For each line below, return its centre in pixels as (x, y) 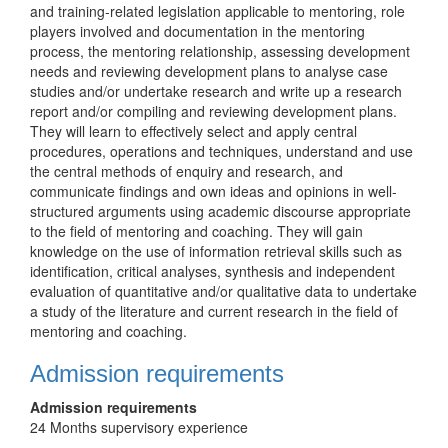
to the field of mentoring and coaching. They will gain (196, 231)
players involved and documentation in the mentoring (197, 31)
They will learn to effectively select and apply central (193, 131)
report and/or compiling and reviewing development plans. (213, 111)
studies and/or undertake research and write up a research (216, 91)
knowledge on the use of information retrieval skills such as (216, 251)
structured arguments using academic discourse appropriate (220, 211)
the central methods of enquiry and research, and (186, 171)
